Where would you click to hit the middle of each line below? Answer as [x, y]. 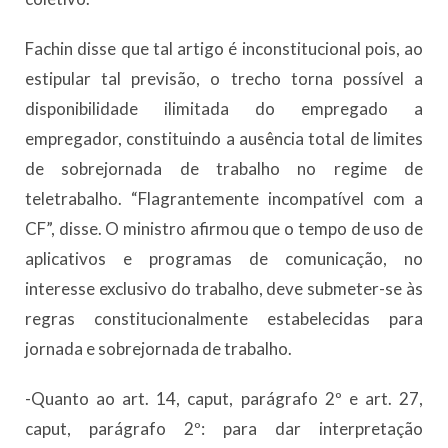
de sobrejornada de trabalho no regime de [224, 169]
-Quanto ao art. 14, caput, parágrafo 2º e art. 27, [224, 399]
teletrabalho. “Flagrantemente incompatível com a [224, 199]
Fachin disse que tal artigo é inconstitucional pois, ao [224, 49]
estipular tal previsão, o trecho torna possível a [224, 79]
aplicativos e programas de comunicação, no [224, 259]
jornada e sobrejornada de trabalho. [158, 349]
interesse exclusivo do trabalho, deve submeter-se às [224, 289]
